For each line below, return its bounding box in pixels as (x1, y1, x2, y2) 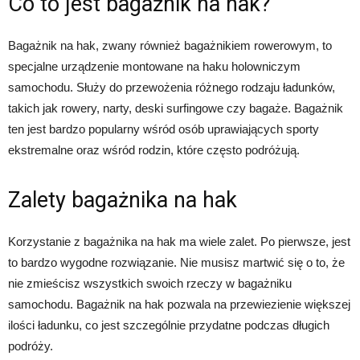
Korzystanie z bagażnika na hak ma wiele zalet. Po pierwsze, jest (8, 234, 350, 248)
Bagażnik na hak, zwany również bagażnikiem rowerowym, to (8, 38, 332, 52)
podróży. (8, 338, 53, 353)
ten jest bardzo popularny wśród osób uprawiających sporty (8, 121, 319, 136)
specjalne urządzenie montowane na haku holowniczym (8, 59, 301, 73)
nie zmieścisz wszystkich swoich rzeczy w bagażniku (8, 276, 292, 290)
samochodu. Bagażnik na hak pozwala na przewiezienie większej (8, 297, 350, 311)
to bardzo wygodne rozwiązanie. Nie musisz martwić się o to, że (8, 255, 345, 269)
